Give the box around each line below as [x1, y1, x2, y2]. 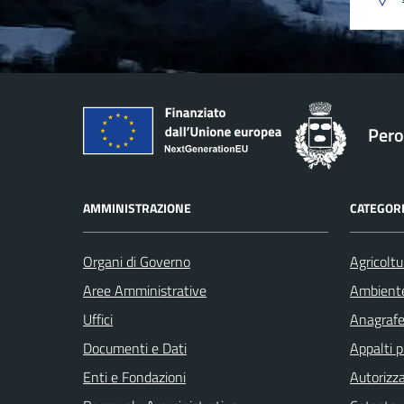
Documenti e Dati [83, 336, 187, 359]
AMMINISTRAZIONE [83, 197, 191, 217]
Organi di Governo [83, 250, 190, 272]
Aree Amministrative [83, 279, 207, 301]
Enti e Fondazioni [83, 365, 186, 388]
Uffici [83, 308, 113, 330]
